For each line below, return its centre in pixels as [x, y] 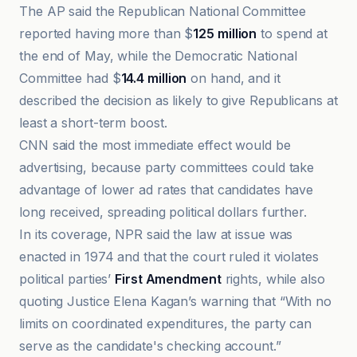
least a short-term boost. [93, 123]
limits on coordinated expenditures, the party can [166, 324]
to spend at [292, 33]
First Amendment [168, 279]
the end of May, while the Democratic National [158, 56]
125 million [225, 33]
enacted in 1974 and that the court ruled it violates [169, 257]
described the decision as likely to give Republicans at [178, 100]
